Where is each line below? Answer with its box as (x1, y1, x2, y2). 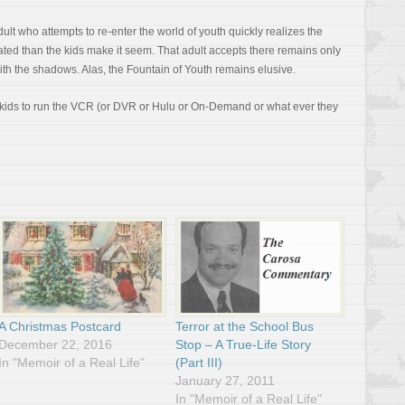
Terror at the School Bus (175, 318, 315, 334)
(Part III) (175, 354, 223, 370)
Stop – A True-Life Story (175, 336, 312, 352)
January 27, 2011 (175, 372, 276, 388)
